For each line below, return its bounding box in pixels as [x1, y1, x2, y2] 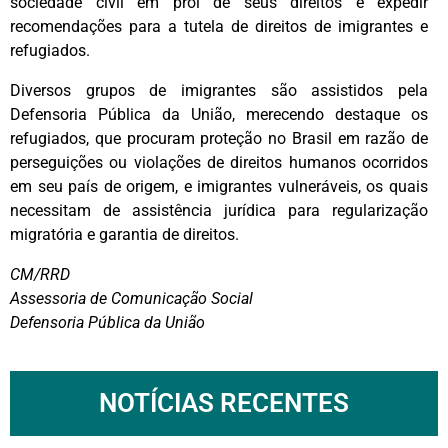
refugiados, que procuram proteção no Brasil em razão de [10, 128, 428, 148]
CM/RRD [10, 264, 70, 284]
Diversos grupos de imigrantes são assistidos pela [10, 80, 428, 100]
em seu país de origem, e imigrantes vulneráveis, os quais [10, 176, 428, 196]
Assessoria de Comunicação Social [10, 288, 253, 308]
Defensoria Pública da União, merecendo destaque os [10, 104, 428, 124]
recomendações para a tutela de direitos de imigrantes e [10, 16, 428, 36]
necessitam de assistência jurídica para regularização [10, 200, 428, 220]
